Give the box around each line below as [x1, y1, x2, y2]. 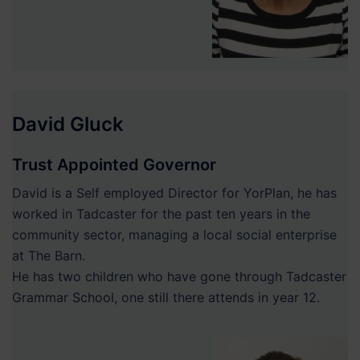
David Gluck [12, 112, 124, 136]
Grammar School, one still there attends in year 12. [12, 288, 320, 305]
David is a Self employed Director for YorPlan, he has [12, 184, 337, 201]
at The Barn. [12, 247, 85, 264]
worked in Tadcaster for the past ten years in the [12, 205, 310, 222]
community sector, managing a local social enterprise [12, 226, 337, 243]
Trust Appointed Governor [12, 154, 216, 174]
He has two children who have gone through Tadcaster [12, 268, 346, 284]
